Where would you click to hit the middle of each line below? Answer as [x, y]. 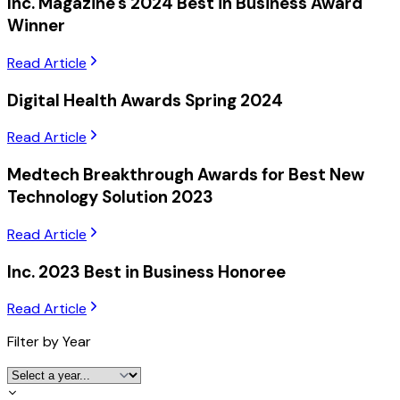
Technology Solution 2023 [110, 197]
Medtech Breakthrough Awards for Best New [186, 175]
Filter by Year [49, 342]
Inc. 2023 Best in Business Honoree [146, 271]
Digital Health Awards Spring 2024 [145, 100]
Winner [36, 26]
